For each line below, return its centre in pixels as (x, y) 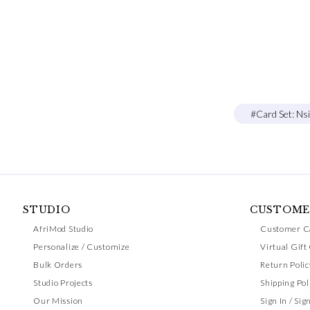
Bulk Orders (58, 265)
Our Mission (58, 301)
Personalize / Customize (82, 247)
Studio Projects (63, 283)
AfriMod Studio (64, 229)
